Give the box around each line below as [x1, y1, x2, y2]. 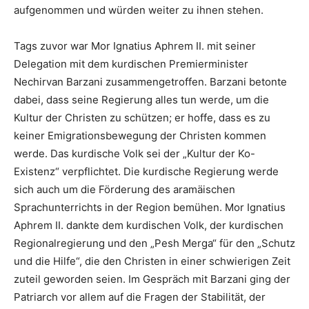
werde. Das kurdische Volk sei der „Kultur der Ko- [14, 147, 255, 160]
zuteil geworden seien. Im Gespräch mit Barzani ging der [14, 272, 290, 286]
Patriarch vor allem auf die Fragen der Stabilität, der [14, 290, 266, 303]
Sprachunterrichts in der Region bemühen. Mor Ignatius [14, 201, 286, 214]
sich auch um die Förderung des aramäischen [14, 183, 235, 196]
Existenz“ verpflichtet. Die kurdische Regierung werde [14, 165, 279, 178]
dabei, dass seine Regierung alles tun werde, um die [14, 93, 269, 106]
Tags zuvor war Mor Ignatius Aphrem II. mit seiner [14, 39, 256, 52]
